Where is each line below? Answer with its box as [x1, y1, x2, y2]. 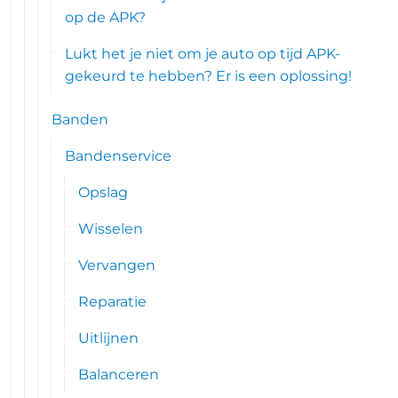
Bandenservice [65, 147, 172, 164]
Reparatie [78, 293, 147, 310]
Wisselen [78, 220, 144, 237]
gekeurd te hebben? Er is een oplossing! [65, 68, 353, 84]
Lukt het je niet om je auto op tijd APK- [65, 45, 341, 62]
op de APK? [65, 9, 147, 26]
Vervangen [78, 257, 156, 274]
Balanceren [78, 366, 160, 383]
